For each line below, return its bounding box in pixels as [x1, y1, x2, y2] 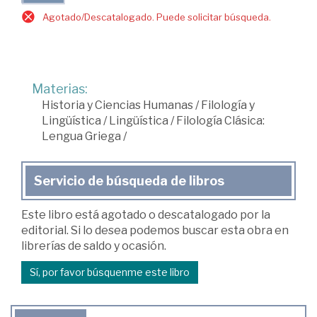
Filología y [201, 98, 255, 112]
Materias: [32, 81, 88, 96]
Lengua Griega [42, 129, 121, 143]
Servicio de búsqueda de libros [34, 173, 224, 188]
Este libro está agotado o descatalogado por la [21, 207, 270, 221]
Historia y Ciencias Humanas [42, 98, 193, 112]
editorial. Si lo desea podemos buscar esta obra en [21, 223, 289, 237]
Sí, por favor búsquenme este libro [30, 265, 190, 278]
